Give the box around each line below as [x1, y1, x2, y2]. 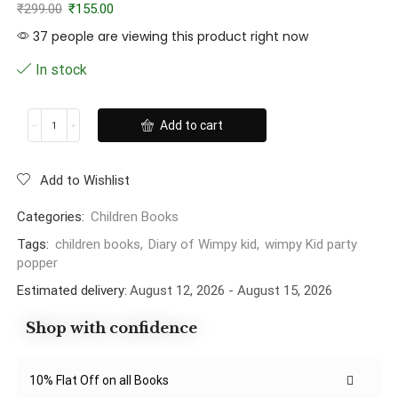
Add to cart [160, 118, 223, 133]
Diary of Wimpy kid [148, 236, 257, 253]
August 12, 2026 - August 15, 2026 [130, 283, 332, 299]
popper [17, 255, 58, 272]
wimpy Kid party [265, 236, 357, 253]
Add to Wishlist [40, 172, 130, 189]
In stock [36, 61, 87, 79]
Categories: [17, 209, 84, 226]
